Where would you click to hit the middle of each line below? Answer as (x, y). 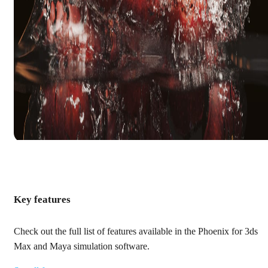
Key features (42, 200)
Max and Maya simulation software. (82, 246)
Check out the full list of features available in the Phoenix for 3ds (136, 231)
